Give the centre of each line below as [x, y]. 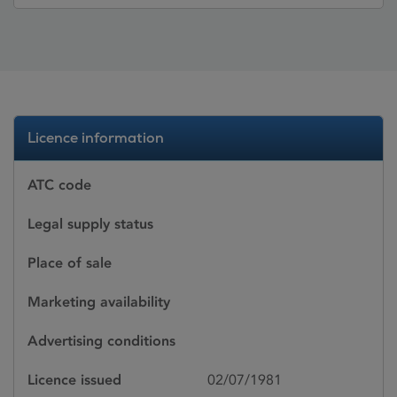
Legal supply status [90, 224]
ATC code [59, 185]
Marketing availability [99, 302]
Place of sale [70, 263]
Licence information [96, 138]
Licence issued [74, 380]
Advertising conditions [101, 341]
